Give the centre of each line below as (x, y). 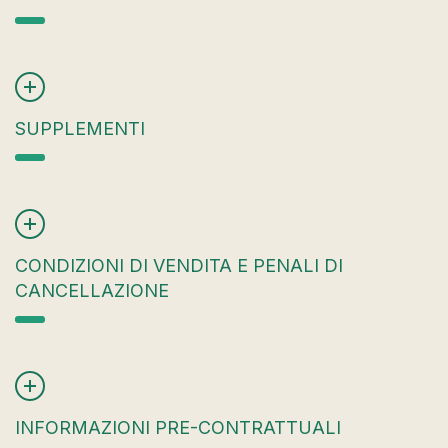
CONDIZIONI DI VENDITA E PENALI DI (179, 265)
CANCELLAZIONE (92, 290)
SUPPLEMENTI (80, 128)
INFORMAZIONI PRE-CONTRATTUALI (178, 427)
